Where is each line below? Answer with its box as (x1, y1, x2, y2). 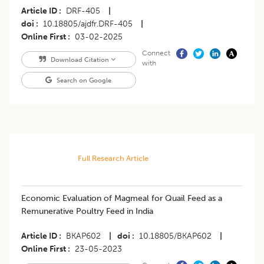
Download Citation (48, 55, 111, 64)
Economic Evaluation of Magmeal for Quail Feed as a (21, 193, 222, 204)
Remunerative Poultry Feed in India (21, 206, 153, 217)
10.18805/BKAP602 (139, 231, 212, 242)
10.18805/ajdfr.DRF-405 (43, 19, 133, 29)
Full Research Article (77, 154, 148, 163)
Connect (141, 49, 170, 58)
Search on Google (55, 76, 112, 85)
